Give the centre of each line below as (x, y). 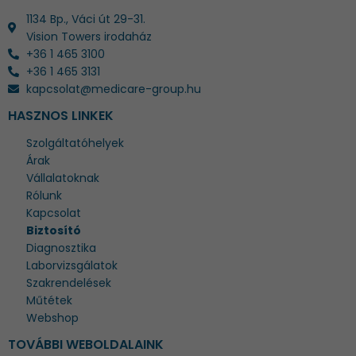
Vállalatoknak (62, 178)
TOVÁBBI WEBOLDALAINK (86, 345)
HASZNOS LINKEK (61, 116)
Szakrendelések (68, 283)
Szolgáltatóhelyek (75, 143)
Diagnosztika (61, 248)
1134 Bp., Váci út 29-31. (85, 19)
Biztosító (53, 231)
